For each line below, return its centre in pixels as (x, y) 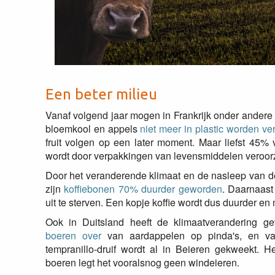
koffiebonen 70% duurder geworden (143, 189)
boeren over (73, 235)
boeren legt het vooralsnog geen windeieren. (142, 262)
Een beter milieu (101, 94)
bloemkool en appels (93, 129)
